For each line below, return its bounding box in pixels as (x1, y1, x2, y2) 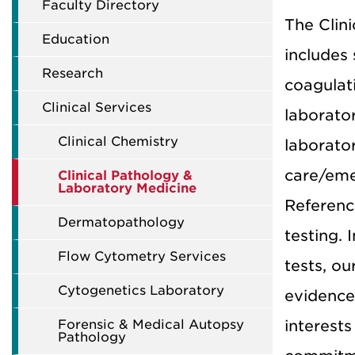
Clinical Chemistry (58, 134, 178, 149)
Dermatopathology (58, 215, 185, 230)
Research (42, 66, 103, 81)
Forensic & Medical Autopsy (58, 317, 244, 332)
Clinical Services (42, 100, 151, 115)
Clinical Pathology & (58, 168, 193, 183)
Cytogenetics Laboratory (58, 283, 224, 298)
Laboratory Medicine (58, 181, 197, 196)
